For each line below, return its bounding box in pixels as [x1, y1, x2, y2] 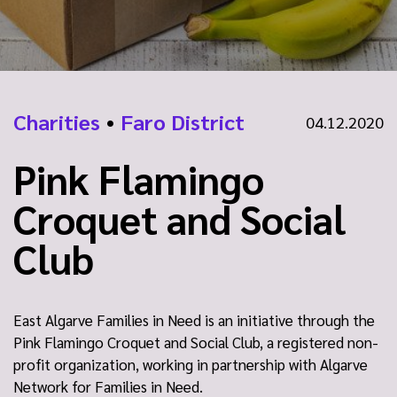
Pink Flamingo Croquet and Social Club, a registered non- [13, 332, 378, 352]
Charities [13, 107, 100, 136]
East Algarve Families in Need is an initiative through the [13, 310, 375, 330]
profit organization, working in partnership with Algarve [13, 354, 368, 374]
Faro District [121, 107, 245, 136]
